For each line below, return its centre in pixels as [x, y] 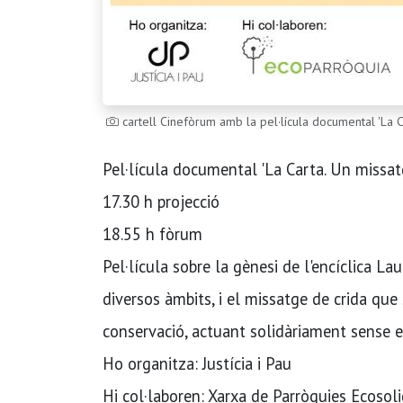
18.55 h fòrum [152, 234]
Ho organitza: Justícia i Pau [197, 363]
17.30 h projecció [161, 201]
